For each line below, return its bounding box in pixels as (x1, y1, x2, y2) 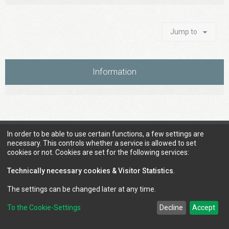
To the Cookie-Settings (7, 203, 81, 212)
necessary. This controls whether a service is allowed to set (7, 139, 196, 147)
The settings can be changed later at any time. (7, 185, 156, 193)
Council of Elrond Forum (17, 126, 94, 134)
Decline (159, 203, 184, 212)
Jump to (170, 28, 197, 36)
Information (93, 66, 136, 77)
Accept (192, 203, 216, 212)
